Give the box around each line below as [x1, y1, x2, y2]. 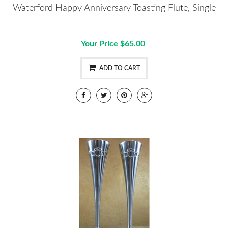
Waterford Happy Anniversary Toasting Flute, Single [12, 4, 216, 13]
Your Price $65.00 [80, 40, 145, 48]
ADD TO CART [99, 65, 140, 72]
